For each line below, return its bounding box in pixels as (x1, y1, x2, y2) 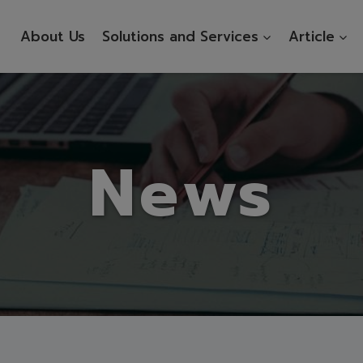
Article (288, 25, 335, 47)
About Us (20, 25, 86, 47)
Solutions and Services (101, 25, 258, 47)
